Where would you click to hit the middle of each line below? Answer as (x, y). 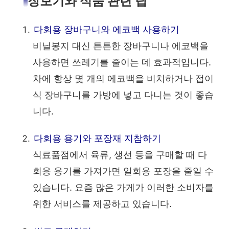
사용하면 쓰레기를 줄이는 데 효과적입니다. (122, 62)
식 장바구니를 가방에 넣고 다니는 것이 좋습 (123, 95)
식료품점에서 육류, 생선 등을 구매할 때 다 (120, 155)
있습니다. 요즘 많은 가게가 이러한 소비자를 (123, 188)
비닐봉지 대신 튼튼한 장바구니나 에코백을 (121, 45)
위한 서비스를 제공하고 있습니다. (102, 204)
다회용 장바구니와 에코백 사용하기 (107, 29)
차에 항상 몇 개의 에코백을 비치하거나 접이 (123, 78)
